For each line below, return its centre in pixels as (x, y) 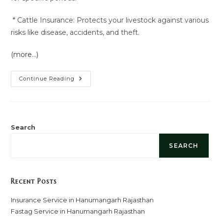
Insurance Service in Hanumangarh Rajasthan (82, 200)
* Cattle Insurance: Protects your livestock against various (110, 20)
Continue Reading (47, 79)
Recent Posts (34, 181)
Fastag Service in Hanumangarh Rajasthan (78, 211)
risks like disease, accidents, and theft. (75, 32)
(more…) (25, 55)
